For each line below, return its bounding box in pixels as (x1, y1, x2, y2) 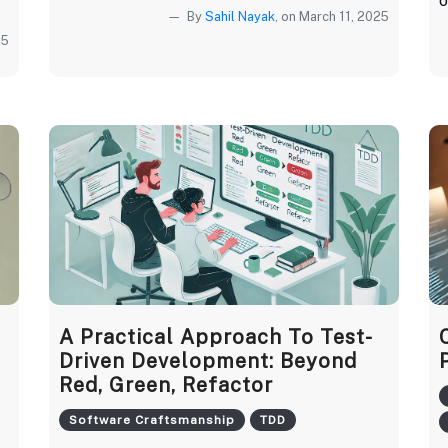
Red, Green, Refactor (59, 372, 273, 397)
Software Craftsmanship (69, 412, 235, 427)
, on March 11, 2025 (275, 8, 389, 24)
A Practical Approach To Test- (59, 324, 373, 349)
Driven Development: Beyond (59, 348, 357, 373)
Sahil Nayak (205, 8, 275, 24)
